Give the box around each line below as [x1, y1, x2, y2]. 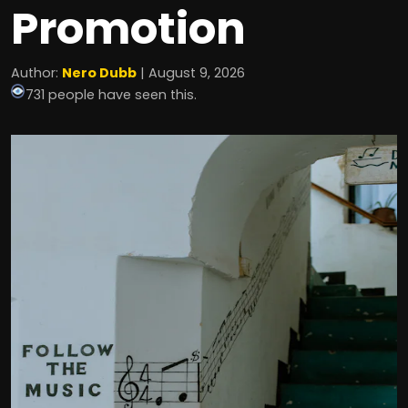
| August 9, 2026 [137, 64, 245, 82]
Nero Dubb [62, 64, 137, 82]
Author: [11, 64, 62, 82]
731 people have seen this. [25, 86, 197, 104]
